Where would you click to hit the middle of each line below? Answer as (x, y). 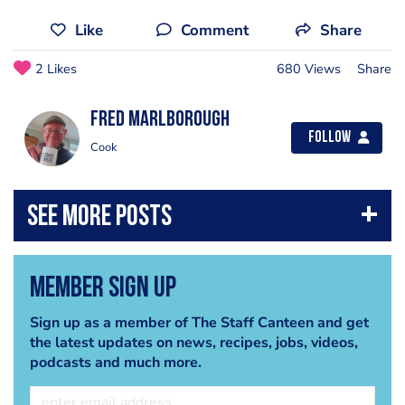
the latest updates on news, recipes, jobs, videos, (193, 343)
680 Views (309, 68)
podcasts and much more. (115, 363)
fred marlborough (160, 120)
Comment (214, 30)
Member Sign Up (103, 290)
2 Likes (56, 68)
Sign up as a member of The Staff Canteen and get (199, 323)
